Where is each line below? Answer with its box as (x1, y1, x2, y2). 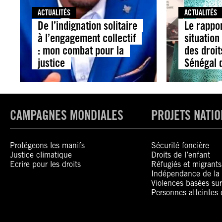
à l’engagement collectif (38, 31, 136, 45)
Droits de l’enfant (151, 150, 211, 160)
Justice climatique (10, 150, 72, 160)
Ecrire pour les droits (10, 160, 81, 169)
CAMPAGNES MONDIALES (10, 107, 123, 123)
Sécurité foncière (151, 141, 210, 151)
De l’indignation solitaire (38, 19, 137, 33)
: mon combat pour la (38, 44, 124, 57)
